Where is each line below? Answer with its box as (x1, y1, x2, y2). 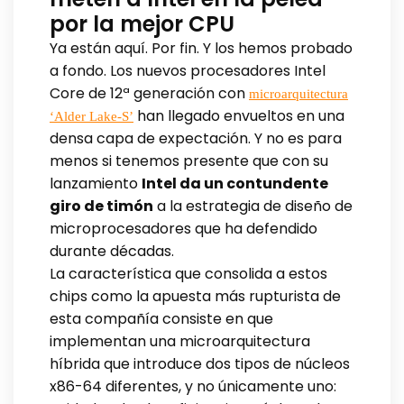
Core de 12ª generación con (50, 82, 249, 104)
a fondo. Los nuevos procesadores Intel (50, 60, 326, 81)
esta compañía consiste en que (50, 308, 273, 329)
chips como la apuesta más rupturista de (50, 285, 341, 307)
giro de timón (50, 195, 153, 216)
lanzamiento (50, 172, 142, 194)
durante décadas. (50, 240, 174, 262)
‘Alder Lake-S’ (50, 108, 133, 124)
